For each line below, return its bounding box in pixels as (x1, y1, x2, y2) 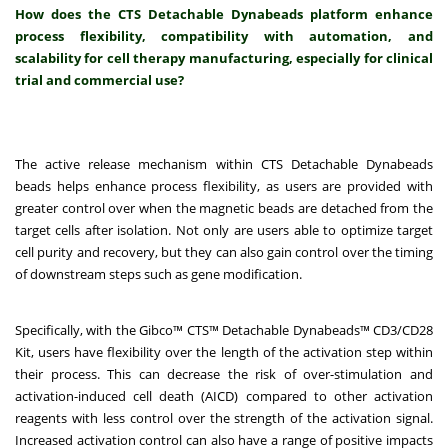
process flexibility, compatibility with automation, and (15, 27, 433, 46)
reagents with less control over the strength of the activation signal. (15, 409, 433, 428)
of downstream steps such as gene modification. (15, 265, 302, 284)
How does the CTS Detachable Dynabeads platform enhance (15, 5, 433, 24)
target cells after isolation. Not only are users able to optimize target (15, 221, 433, 240)
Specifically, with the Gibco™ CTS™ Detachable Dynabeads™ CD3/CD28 (15, 321, 433, 340)
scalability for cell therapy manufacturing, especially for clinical (15, 49, 433, 68)
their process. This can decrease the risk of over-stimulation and (15, 365, 433, 384)
